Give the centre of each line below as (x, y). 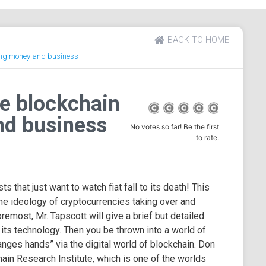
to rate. (207, 137)
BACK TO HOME (199, 40)
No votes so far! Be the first (174, 126)
